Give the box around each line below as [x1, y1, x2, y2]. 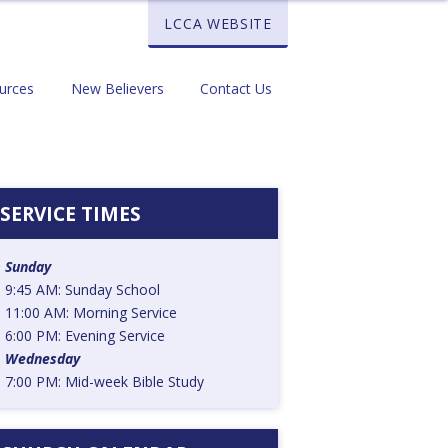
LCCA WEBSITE [164, 14, 272, 34]
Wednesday [4, 349, 80, 368]
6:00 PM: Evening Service [4, 326, 165, 345]
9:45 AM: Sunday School [4, 280, 160, 299]
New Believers [70, 78, 164, 98]
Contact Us [199, 78, 272, 98]
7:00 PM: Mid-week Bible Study [4, 372, 204, 391]
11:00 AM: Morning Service [4, 303, 177, 322]
